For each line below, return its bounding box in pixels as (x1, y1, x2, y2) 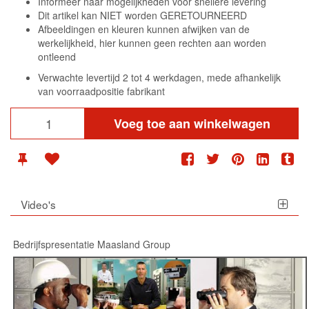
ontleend (38, 50, 76, 64)
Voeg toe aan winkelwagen (113, 114, 270, 133)
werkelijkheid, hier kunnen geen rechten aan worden (38, 36, 266, 50)
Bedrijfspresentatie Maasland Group (13, 237, 171, 251)
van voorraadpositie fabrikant (38, 84, 165, 99)
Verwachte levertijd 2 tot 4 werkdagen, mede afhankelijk (38, 70, 281, 85)
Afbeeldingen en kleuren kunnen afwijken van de (38, 22, 250, 37)
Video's (21, 197, 57, 212)
